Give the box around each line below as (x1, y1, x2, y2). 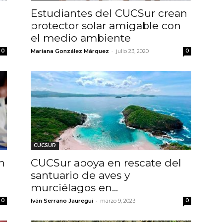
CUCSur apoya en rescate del (31, 156, 181, 169)
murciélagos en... (31, 181, 118, 194)
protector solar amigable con (31, 19, 181, 32)
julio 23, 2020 (116, 47, 149, 55)
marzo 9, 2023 (100, 197, 135, 204)
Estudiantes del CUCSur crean (31, 6, 187, 19)
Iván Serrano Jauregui (31, 197, 93, 204)
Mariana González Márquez (31, 47, 109, 55)
